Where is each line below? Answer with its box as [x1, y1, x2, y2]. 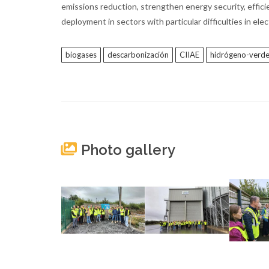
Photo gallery [77, 141, 175, 159]
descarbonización [107, 50, 169, 60]
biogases [65, 50, 97, 60]
